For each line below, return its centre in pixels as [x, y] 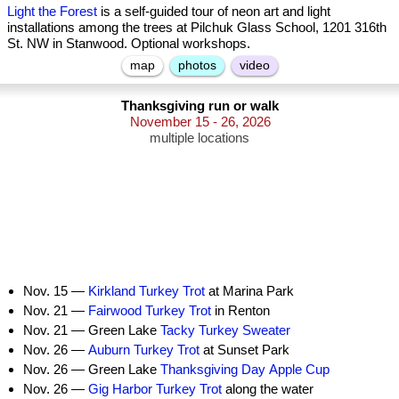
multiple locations [199, 138]
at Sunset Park [244, 350]
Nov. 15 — [56, 291]
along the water [268, 389]
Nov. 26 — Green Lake [92, 369]
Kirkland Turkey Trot [147, 291]
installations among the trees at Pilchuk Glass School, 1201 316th [197, 27]
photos [197, 65]
